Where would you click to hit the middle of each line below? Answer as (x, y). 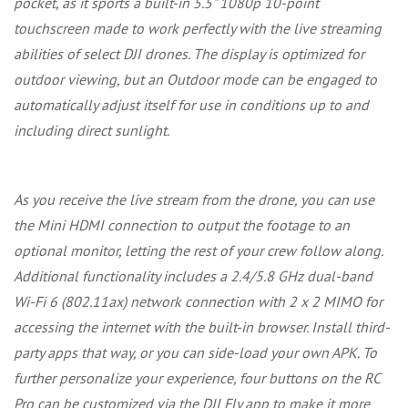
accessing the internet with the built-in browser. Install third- (202, 326)
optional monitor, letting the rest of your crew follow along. (198, 250)
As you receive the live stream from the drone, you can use (194, 199)
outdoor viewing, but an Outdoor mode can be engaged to (195, 79)
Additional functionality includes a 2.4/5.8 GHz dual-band (193, 275)
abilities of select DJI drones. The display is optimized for (189, 53)
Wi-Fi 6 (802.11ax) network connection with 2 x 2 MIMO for (198, 301)
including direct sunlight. (92, 130)
